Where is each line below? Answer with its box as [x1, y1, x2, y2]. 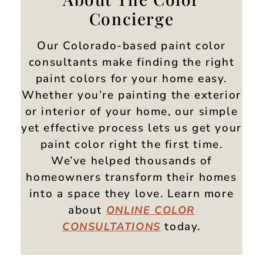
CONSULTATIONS [62, 219, 161, 234]
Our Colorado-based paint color [36, 38, 226, 53]
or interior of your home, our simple [25, 103, 238, 119]
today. [160, 218, 201, 234]
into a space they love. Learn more [29, 186, 234, 201]
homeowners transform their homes [26, 169, 237, 185]
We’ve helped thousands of [50, 153, 212, 168]
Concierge [89, 7, 174, 29]
